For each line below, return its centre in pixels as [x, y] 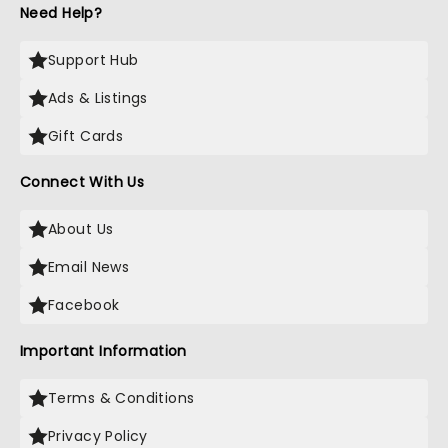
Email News [89, 267]
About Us [81, 229]
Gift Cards [86, 136]
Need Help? [61, 13]
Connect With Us [82, 182]
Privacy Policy [98, 436]
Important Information [103, 351]
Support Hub [93, 60]
